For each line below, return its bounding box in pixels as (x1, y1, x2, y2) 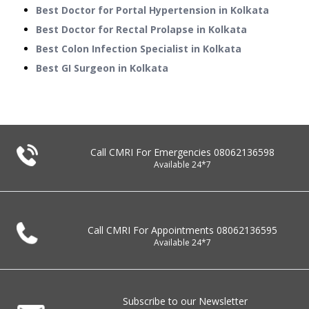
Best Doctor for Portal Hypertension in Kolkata (36, 3, 269, 17)
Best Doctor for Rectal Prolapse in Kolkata (36, 23, 247, 37)
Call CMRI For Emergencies (90, 146, 214, 159)
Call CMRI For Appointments (87, 223, 217, 237)
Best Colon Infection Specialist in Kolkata (36, 42, 241, 56)
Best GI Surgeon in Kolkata (36, 61, 168, 75)
